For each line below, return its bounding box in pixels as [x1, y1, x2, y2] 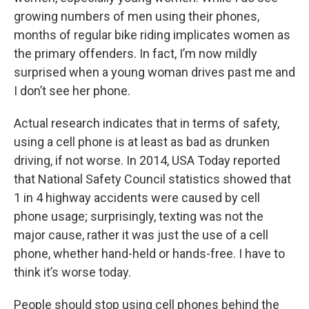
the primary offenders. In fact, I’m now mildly [14, 46, 257, 61]
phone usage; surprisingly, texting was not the [14, 209, 263, 224]
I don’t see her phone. [14, 83, 130, 99]
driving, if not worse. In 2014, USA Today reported [14, 153, 280, 168]
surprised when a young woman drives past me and [14, 65, 295, 80]
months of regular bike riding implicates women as [14, 28, 290, 43]
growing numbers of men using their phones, [14, 9, 259, 24]
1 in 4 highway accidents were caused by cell [14, 190, 260, 206]
